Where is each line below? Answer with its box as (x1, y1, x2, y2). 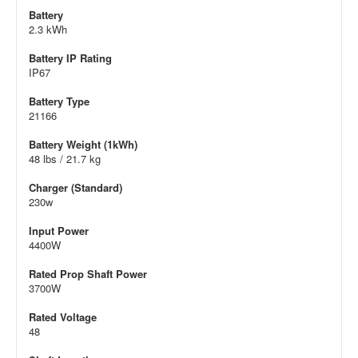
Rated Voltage (29, 308, 97, 324)
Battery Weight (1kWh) (29, 136, 137, 152)
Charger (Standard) (29, 179, 122, 195)
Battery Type (29, 93, 89, 109)
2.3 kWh (29, 21, 67, 37)
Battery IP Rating (29, 50, 112, 66)
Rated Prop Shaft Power (29, 265, 147, 281)
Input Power (29, 222, 89, 238)
